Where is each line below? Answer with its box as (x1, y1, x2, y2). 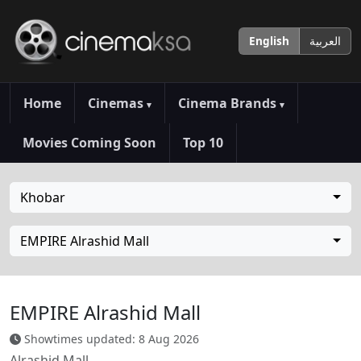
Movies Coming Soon (23, 134, 156, 152)
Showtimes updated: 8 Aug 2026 (21, 331, 199, 347)
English (249, 33, 289, 48)
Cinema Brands (178, 93, 280, 112)
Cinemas (88, 93, 147, 112)
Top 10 (183, 134, 223, 152)
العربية (309, 33, 341, 48)
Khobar (20, 189, 65, 207)
